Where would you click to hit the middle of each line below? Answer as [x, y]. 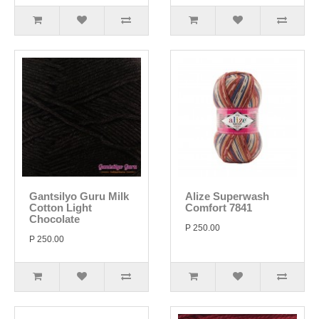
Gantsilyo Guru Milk [79, 196]
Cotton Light [61, 208]
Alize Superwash [227, 196]
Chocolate [54, 219]
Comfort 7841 [219, 208]
